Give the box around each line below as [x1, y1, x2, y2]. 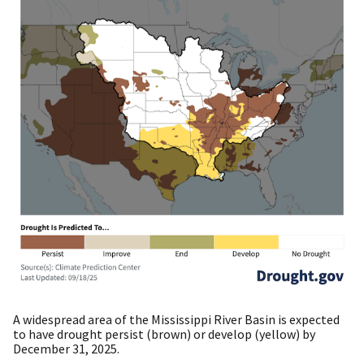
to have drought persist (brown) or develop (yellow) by [13, 325, 315, 342]
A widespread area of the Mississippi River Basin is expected [13, 310, 340, 327]
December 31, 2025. [13, 340, 122, 357]
